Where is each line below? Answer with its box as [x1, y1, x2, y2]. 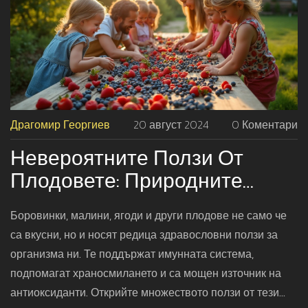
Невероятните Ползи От [10, 142, 243, 174]
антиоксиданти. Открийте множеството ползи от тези [10, 284, 279, 301]
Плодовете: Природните [10, 165, 243, 197]
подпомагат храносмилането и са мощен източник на [10, 265, 281, 282]
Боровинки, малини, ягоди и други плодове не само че [10, 207, 287, 224]
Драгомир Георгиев [10, 116, 110, 133]
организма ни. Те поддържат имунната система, [10, 245, 254, 263]
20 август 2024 [133, 116, 209, 133]
